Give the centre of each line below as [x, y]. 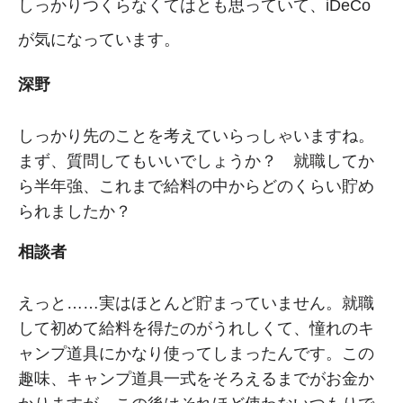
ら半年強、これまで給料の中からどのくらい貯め [196, 186]
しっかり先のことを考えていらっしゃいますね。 [196, 135]
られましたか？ [75, 211]
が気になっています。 [99, 39]
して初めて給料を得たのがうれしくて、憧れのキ [196, 328]
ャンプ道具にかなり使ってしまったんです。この [196, 353]
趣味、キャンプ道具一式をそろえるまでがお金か [196, 378]
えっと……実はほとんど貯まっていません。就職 [196, 303]
